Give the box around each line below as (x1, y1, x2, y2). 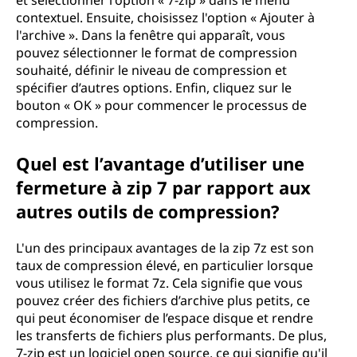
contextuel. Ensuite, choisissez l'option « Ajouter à (16, 9, 315, 26)
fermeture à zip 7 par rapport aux (16, 175, 311, 199)
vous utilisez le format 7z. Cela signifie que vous (16, 274, 303, 292)
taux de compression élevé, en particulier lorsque (16, 257, 313, 274)
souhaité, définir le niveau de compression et (16, 61, 287, 79)
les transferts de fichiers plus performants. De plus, (16, 327, 327, 344)
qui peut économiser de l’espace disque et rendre (16, 309, 313, 327)
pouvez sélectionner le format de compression (16, 44, 297, 61)
